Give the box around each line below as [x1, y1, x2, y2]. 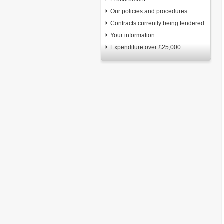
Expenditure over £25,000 [110, 44, 181, 51]
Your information [110, 32, 155, 39]
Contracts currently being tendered [110, 20, 204, 27]
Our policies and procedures [110, 8, 187, 15]
